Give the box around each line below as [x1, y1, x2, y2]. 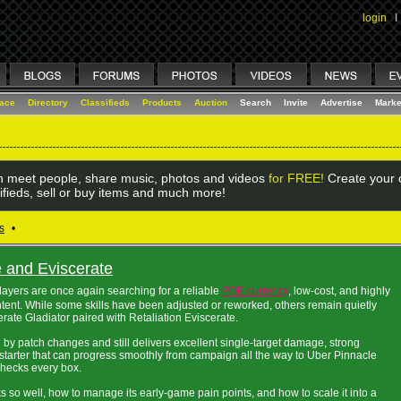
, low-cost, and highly [288, 285, 390, 297]
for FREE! [268, 171, 324, 185]
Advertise [320, 98, 363, 107]
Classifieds [81, 98, 130, 107]
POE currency [222, 285, 288, 297]
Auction [194, 98, 227, 107]
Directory [28, 98, 68, 107]
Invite [284, 98, 308, 107]
